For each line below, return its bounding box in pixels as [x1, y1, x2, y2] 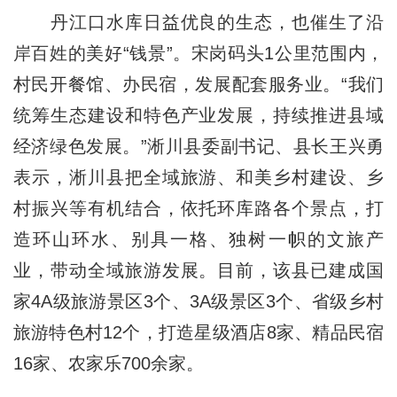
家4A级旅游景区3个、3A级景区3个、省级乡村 [12, 292, 385, 312]
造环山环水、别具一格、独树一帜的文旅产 [12, 230, 385, 250]
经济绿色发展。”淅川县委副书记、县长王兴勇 [12, 136, 385, 157]
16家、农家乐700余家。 [12, 354, 204, 374]
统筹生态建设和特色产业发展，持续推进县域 [12, 105, 385, 126]
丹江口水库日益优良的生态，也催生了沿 [12, 12, 385, 33]
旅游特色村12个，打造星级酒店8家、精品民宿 [12, 323, 385, 343]
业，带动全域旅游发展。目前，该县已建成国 [12, 261, 385, 281]
